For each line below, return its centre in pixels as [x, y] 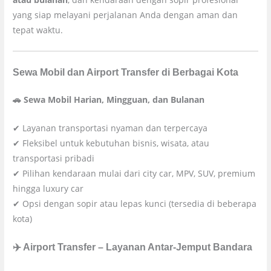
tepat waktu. [38, 30]
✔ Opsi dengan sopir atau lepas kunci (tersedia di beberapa [135, 203]
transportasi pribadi [54, 158]
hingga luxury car [48, 188]
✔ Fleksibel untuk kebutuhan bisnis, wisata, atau [111, 143]
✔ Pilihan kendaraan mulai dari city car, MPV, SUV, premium [134, 173]
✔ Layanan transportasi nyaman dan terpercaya [110, 128]
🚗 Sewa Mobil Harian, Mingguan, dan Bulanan [109, 99]
